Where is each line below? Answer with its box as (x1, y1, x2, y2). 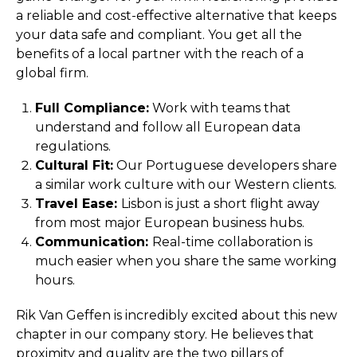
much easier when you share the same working (35, 253, 337, 269)
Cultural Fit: (35, 158, 113, 173)
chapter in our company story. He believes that (16, 327, 314, 342)
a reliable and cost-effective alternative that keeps (16, 8, 336, 23)
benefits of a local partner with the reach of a (16, 46, 304, 61)
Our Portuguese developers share (113, 158, 337, 173)
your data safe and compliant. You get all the (16, 27, 302, 42)
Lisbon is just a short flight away (121, 196, 320, 211)
